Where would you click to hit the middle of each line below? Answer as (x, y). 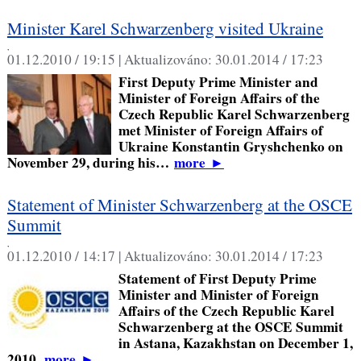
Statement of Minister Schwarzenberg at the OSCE (179, 205)
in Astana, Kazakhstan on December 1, (235, 343)
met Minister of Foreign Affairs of (220, 131)
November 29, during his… (90, 163)
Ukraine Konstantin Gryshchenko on (230, 147)
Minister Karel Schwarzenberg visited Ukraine (165, 29)
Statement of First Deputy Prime (217, 279)
